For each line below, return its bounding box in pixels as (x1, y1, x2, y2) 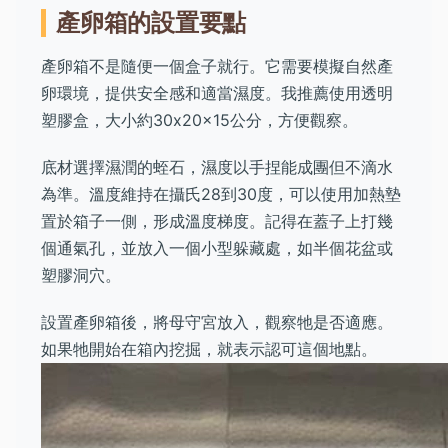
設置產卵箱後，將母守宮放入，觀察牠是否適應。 (41, 312, 393, 332)
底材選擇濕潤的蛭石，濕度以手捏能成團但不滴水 (41, 157, 393, 177)
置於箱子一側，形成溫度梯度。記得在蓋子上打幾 (41, 211, 393, 231)
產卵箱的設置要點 (56, 8, 247, 37)
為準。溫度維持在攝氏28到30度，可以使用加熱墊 (41, 184, 401, 204)
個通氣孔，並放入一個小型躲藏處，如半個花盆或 (41, 238, 393, 258)
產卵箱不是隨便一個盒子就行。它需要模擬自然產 (41, 56, 393, 76)
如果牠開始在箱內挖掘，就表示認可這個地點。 (41, 339, 377, 359)
